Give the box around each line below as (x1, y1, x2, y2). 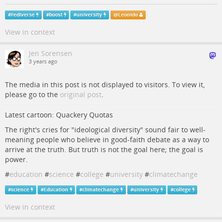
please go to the (5, 90, 60, 99)
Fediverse (10, 11, 35, 18)
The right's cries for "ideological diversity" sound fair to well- (5, 125, 206, 134)
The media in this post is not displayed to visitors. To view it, (5, 80, 205, 89)
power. (5, 155, 28, 164)
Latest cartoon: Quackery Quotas (5, 110, 113, 119)
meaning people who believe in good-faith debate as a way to (5, 135, 209, 144)
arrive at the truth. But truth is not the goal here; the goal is (5, 145, 203, 154)
